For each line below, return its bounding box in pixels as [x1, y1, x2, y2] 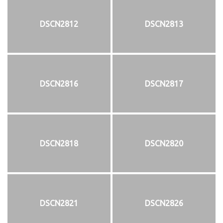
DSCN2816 [40, 79, 78, 88]
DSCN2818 [40, 138, 78, 148]
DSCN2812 [40, 19, 78, 28]
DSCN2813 [145, 19, 183, 28]
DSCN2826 [145, 198, 183, 208]
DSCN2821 [40, 198, 78, 208]
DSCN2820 [145, 138, 183, 148]
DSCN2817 [145, 79, 183, 88]
